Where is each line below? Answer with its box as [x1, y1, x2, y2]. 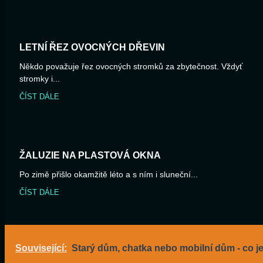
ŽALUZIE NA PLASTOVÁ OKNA [19, 150, 161, 161]
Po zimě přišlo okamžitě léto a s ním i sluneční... [19, 170, 198, 180]
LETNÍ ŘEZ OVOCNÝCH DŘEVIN [19, 42, 165, 53]
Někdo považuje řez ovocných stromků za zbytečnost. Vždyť [19, 62, 242, 72]
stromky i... [19, 74, 60, 84]
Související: [15, 243, 67, 254]
